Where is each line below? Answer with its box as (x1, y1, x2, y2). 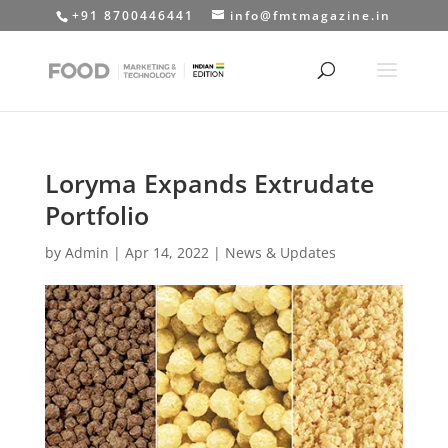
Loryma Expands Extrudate (44, 166, 374, 200)
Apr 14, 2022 (124, 243, 209, 262)
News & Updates (224, 243, 336, 262)
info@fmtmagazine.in (230, 7, 392, 24)
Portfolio (44, 198, 149, 232)
